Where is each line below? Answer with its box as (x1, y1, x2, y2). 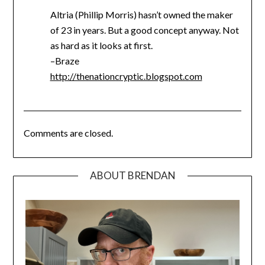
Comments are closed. (23, 127, 113, 139)
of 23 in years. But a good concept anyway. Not (50, 24, 239, 36)
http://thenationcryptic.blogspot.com (50, 70, 202, 82)
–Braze (50, 55, 79, 67)
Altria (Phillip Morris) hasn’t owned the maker (50, 9, 233, 21)
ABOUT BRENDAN (89, 169, 176, 182)
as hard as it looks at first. (50, 40, 153, 51)
